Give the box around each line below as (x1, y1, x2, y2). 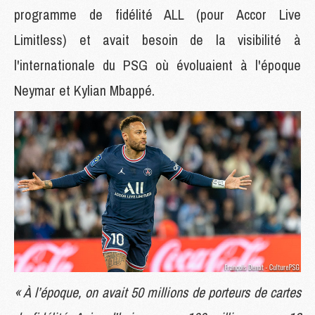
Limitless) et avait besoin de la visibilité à (14, 30, 301, 49)
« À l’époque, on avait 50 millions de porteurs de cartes (14, 283, 301, 302)
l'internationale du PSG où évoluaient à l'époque (14, 55, 301, 75)
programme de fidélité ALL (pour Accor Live (14, 4, 301, 24)
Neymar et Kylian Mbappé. (14, 80, 155, 100)
